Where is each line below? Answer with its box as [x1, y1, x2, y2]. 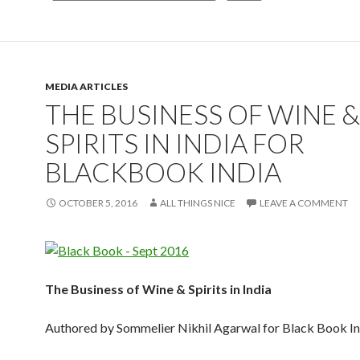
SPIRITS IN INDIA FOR [45, 127, 305, 159]
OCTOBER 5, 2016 [59, 197, 137, 209]
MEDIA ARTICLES [45, 80, 128, 92]
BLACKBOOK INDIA [45, 156, 281, 188]
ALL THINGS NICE [160, 197, 235, 209]
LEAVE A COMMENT [260, 197, 348, 209]
